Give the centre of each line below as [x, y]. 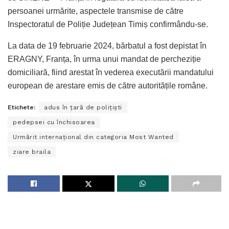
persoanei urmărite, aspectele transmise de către [96, 11]
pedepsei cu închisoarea [54, 122]
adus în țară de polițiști [83, 107]
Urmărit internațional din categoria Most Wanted [93, 137]
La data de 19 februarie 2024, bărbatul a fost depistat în [107, 45]
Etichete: [21, 107]
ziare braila [32, 152]
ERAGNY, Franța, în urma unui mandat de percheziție [104, 59]
